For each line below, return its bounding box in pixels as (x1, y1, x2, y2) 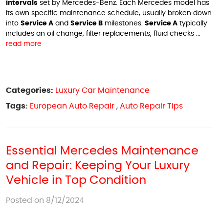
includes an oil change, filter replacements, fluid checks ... (6, 30, 200, 37)
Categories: (6, 87, 53, 94)
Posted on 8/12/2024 (6, 197, 84, 204)
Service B (70, 20, 103, 27)
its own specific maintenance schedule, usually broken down (6, 10, 212, 17)
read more (6, 41, 42, 47)
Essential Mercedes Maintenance (6, 145, 198, 157)
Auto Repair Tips (120, 102, 183, 110)
